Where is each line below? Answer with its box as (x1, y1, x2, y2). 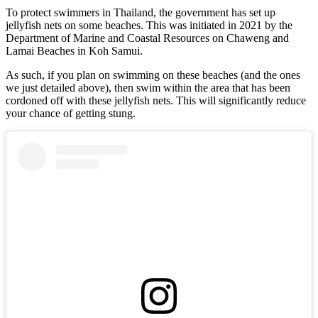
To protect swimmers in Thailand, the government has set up (6, 6, 275, 18)
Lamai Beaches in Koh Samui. (6, 44, 143, 57)
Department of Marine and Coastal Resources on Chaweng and (6, 31, 289, 44)
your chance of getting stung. (6, 106, 136, 119)
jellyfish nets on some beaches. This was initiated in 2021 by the (6, 18, 292, 31)
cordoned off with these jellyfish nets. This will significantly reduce (6, 94, 306, 106)
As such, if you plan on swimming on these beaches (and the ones (6, 68, 300, 81)
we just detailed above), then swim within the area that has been (6, 81, 290, 94)
